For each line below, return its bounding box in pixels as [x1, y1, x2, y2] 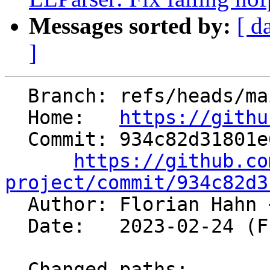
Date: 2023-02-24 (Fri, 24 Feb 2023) [5, 215, 28, 237]
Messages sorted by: [29, 13, 231, 39]
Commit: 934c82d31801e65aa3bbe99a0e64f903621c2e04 [5, 128, 28, 151]
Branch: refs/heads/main [5, 85, 28, 107]
